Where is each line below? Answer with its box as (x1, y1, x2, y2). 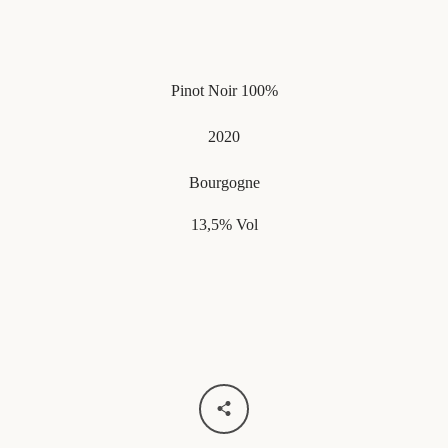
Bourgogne (188, 174, 260, 191)
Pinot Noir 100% (170, 82, 278, 99)
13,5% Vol (190, 216, 258, 233)
